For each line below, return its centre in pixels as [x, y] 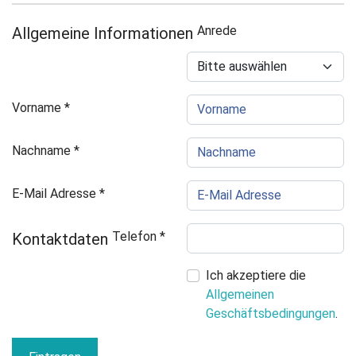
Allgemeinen [240, 295]
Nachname [41, 151]
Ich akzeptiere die [256, 276]
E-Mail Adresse [54, 194]
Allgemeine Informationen [103, 34]
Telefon [134, 237]
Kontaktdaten [60, 240]
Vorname [37, 108]
